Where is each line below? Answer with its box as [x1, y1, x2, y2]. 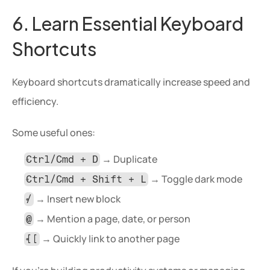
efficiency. [12, 95, 58, 108]
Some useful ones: [12, 126, 95, 139]
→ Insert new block [34, 192, 121, 206]
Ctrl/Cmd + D [26, 154, 99, 165]
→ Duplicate [100, 152, 158, 166]
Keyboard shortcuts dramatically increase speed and [12, 75, 250, 89]
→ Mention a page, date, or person [34, 212, 191, 225]
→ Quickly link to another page [40, 232, 180, 245]
